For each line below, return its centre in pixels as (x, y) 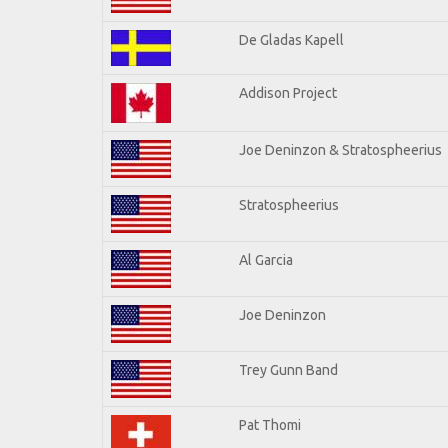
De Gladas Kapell (291, 39)
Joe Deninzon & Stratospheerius (340, 149)
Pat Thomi (270, 424)
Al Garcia (266, 259)
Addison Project (288, 92)
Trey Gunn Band (288, 369)
